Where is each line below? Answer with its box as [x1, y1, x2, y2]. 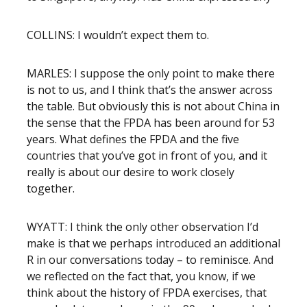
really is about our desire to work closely [27, 164, 234, 180]
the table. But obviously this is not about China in [27, 99, 280, 114]
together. [27, 181, 77, 196]
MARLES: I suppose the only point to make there [27, 66, 275, 81]
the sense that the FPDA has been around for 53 [27, 115, 275, 130]
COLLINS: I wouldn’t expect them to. [27, 27, 209, 42]
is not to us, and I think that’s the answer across [27, 82, 273, 97]
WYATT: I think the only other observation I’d [27, 219, 258, 234]
